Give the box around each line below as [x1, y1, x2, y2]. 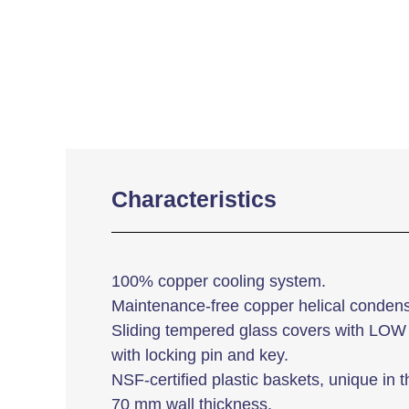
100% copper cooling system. [111, 271, 326, 290]
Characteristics [111, 185, 277, 212]
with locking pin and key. [111, 345, 288, 364]
